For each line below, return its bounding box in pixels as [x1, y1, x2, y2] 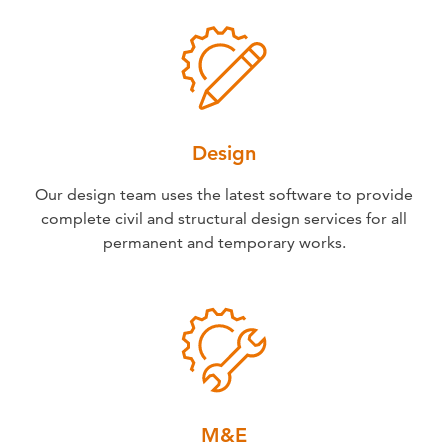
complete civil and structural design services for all [41, 208, 407, 228]
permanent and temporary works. [102, 232, 346, 252]
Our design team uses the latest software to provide [35, 184, 413, 204]
